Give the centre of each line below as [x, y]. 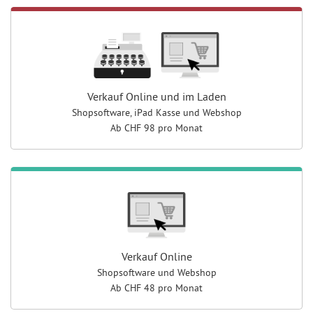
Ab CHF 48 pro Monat [156, 287]
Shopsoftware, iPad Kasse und [137, 112]
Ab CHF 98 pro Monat [156, 128]
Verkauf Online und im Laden [156, 96]
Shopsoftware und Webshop [156, 272]
